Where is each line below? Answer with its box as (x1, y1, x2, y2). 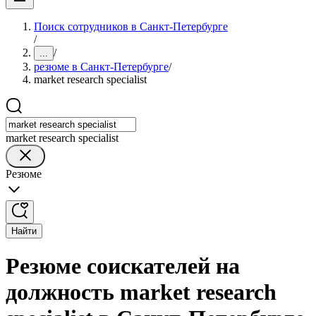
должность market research (6, 279, 276, 305)
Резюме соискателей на (6, 253, 240, 279)
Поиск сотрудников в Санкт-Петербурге (34, 20, 228, 32)
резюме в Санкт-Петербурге (34, 61, 169, 73)
